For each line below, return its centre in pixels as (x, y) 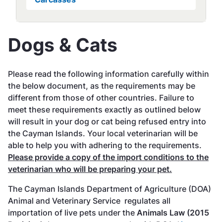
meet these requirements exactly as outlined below (104, 109)
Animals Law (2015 (173, 212)
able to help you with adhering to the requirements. (105, 145)
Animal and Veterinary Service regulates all (89, 200)
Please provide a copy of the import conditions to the (108, 157)
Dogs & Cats (63, 45)
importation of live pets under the (72, 212)
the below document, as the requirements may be (102, 85)
